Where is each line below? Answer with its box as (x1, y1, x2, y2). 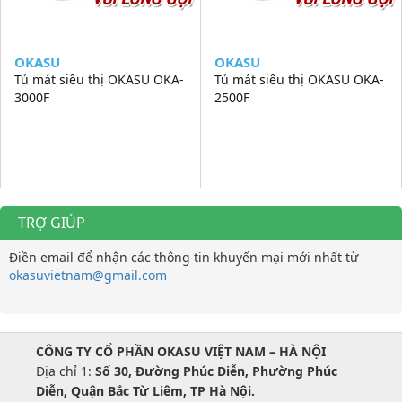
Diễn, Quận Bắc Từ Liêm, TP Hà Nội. (36, 381, 255, 399)
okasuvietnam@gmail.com (9, 266, 167, 284)
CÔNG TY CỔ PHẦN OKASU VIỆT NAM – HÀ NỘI (36, 342, 326, 360)
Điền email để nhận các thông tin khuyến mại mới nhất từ (9, 248, 358, 266)
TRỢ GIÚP (18, 212, 85, 232)
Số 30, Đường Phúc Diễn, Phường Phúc (95, 362, 337, 380)
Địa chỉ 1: (36, 362, 95, 380)
